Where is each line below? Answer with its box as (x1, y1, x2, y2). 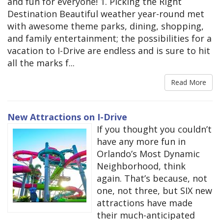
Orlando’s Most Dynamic (97, 148, 200, 160)
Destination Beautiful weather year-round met (7, 8, 204, 20)
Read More (171, 78, 206, 87)
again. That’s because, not (97, 172, 207, 185)
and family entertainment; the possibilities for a (7, 32, 212, 45)
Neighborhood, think (97, 160, 186, 172)
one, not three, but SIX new (97, 185, 212, 197)
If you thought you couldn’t (97, 123, 212, 136)
